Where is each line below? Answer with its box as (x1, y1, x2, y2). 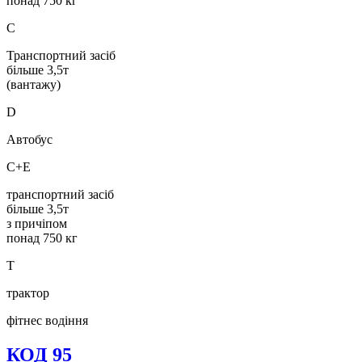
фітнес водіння (6, 314, 88, 327)
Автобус (6, 133, 53, 146)
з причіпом (6, 217, 67, 230)
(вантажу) (6, 78, 61, 91)
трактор (6, 286, 49, 300)
